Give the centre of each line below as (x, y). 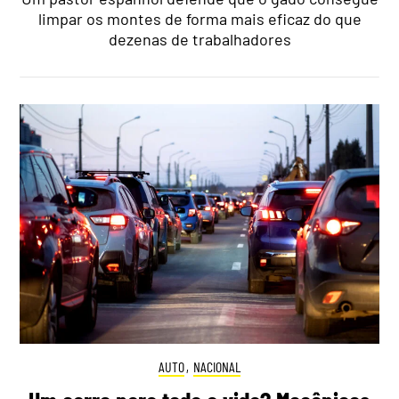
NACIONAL (216, 366)
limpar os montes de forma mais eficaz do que (199, 19)
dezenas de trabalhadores (199, 40)
